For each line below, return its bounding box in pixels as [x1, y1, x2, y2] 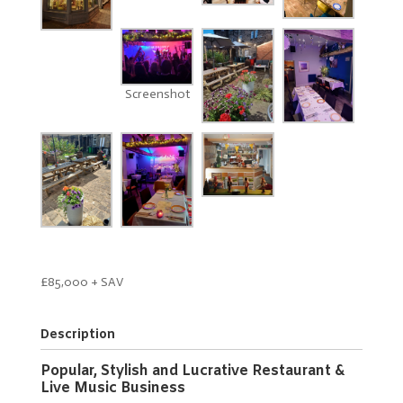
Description [40, 327, 115, 345]
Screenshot [124, 85, 190, 102]
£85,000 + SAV [40, 274, 123, 291]
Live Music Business [40, 379, 185, 399]
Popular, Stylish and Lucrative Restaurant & [40, 362, 345, 381]
